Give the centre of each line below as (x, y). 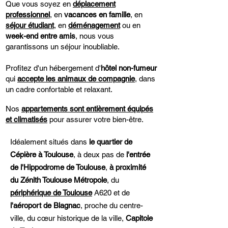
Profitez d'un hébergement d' (53, 68)
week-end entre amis (40, 36)
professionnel (28, 15)
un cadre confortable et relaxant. (59, 89)
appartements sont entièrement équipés (87, 109)
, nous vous (95, 36)
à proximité (127, 167)
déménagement (94, 25)
